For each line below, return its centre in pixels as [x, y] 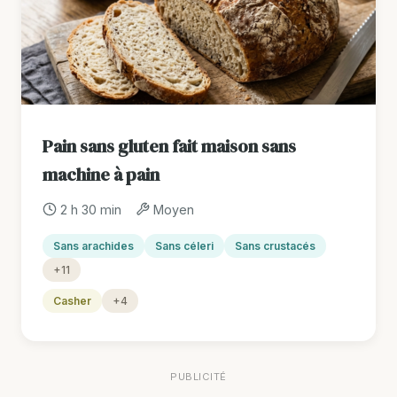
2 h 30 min [91, 209]
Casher [72, 300]
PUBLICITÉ [198, 376]
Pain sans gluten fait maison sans [169, 146]
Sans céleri [184, 245]
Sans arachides [93, 245]
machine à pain [101, 174]
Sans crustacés [275, 245]
